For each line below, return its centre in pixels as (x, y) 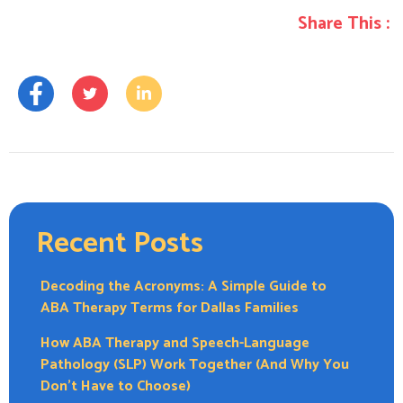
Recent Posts (120, 243)
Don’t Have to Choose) (116, 386)
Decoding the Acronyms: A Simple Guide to (184, 286)
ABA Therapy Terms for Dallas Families (170, 308)
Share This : (344, 24)
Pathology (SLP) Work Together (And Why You (195, 364)
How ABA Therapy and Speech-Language (175, 343)
